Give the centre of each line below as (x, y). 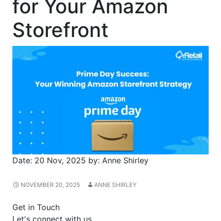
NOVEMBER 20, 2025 (50, 185)
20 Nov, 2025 (60, 161)
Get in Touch (36, 207)
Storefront (60, 30)
